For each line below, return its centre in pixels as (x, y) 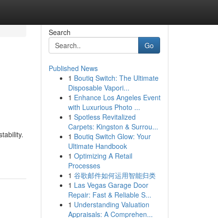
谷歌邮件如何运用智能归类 (115, 175)
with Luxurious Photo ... (104, 107)
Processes (84, 165)
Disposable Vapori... (99, 88)
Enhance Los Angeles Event (117, 97)
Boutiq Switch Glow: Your (112, 136)
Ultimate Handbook (97, 146)
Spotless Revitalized (105, 117)
